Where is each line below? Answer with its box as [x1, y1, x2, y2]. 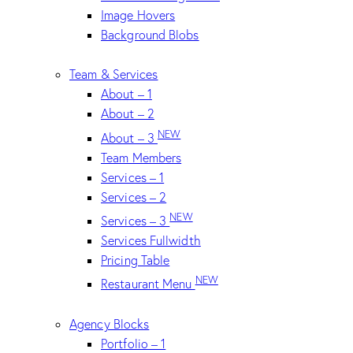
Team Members [101, 149, 182, 165]
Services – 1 [101, 169, 165, 185]
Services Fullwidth [101, 232, 201, 249]
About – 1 [101, 86, 152, 102]
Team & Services [69, 66, 158, 83]
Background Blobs [101, 27, 199, 43]
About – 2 [101, 106, 154, 122]
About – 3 [101, 129, 158, 146]
